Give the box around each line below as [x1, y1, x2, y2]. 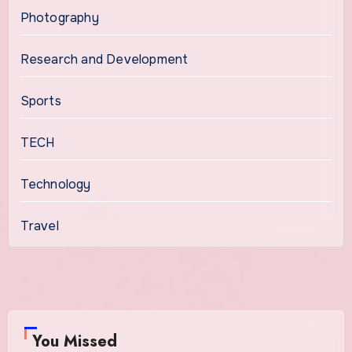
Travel [20, 217, 59, 234]
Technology [20, 175, 91, 192]
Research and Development [20, 50, 189, 68]
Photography [20, 9, 99, 26]
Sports [20, 92, 61, 109]
